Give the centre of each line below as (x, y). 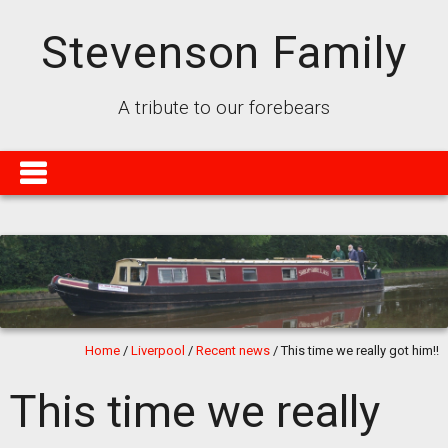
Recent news (233, 350)
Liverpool (158, 350)
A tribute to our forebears (223, 107)
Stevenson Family (224, 52)
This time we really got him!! (360, 350)
